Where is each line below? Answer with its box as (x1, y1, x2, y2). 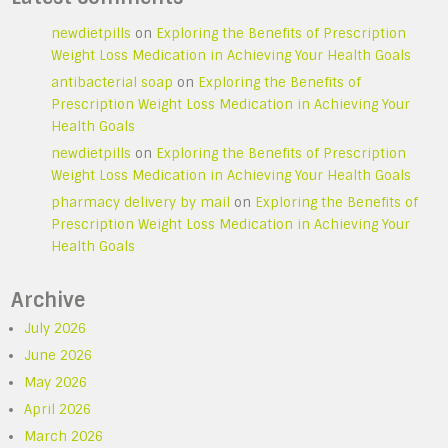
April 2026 (24, 400, 92, 418)
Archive (11, 287, 86, 313)
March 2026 (24, 427, 104, 445)
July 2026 (24, 319, 87, 337)
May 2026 (24, 373, 88, 391)
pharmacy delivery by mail (51, 193, 231, 211)
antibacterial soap (51, 73, 174, 91)
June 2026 (24, 346, 93, 364)
